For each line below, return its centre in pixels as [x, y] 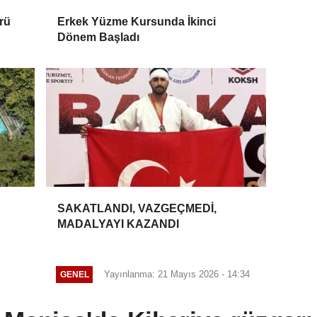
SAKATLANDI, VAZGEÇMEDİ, [137, 208]
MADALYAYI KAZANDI [119, 224]
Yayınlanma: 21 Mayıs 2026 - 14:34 [177, 274]
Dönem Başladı [99, 37]
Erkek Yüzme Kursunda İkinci [137, 21]
